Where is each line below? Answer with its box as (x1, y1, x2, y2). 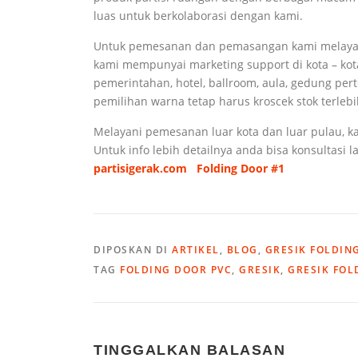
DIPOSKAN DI (93, 243, 172, 257)
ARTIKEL (172, 243, 220, 257)
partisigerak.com (93, 161, 187, 176)
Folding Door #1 (197, 161, 284, 176)
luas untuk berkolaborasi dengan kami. (93, 8, 303, 23)
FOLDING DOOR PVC (120, 263, 232, 276)
